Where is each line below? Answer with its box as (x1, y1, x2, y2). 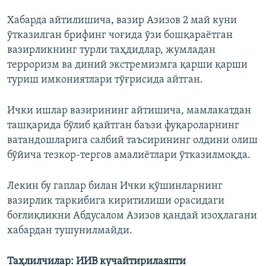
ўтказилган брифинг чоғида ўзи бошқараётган (7, 30, 233, 42)
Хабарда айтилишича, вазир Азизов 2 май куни (7, 15, 237, 27)
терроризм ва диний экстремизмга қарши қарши (7, 59, 248, 71)
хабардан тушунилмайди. (7, 225, 132, 237)
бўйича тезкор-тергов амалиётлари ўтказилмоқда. (7, 150, 251, 161)
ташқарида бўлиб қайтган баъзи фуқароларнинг (7, 120, 239, 132)
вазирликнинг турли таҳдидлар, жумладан (7, 45, 216, 56)
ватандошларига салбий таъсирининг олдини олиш (7, 135, 258, 147)
